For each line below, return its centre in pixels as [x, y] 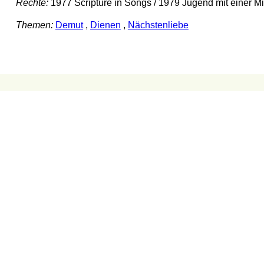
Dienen [105, 25]
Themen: [34, 25]
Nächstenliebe [158, 25]
